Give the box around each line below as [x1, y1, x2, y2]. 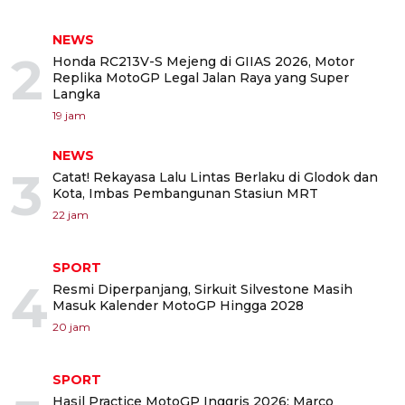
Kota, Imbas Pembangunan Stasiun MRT [52, 185, 318, 202]
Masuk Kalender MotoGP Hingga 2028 [52, 297, 304, 314]
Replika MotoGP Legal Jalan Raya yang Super [52, 70, 349, 86]
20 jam [52, 320, 90, 334]
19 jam [52, 108, 86, 122]
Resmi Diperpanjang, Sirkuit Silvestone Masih [52, 281, 353, 297]
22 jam [52, 208, 89, 221]
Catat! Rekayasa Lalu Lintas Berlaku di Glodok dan [52, 169, 378, 185]
